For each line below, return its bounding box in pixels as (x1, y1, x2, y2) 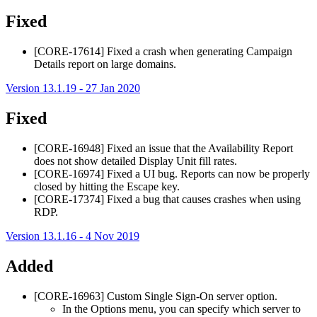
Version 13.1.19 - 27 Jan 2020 (6, 82, 140, 95)
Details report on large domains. (34, 58, 176, 71)
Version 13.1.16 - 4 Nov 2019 (6, 229, 139, 242)
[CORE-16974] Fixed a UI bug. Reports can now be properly (34, 167, 310, 180)
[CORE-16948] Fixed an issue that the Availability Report (34, 142, 293, 154)
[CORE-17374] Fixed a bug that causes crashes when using (34, 192, 301, 205)
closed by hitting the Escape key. (34, 180, 180, 192)
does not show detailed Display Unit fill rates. (34, 154, 237, 167)
